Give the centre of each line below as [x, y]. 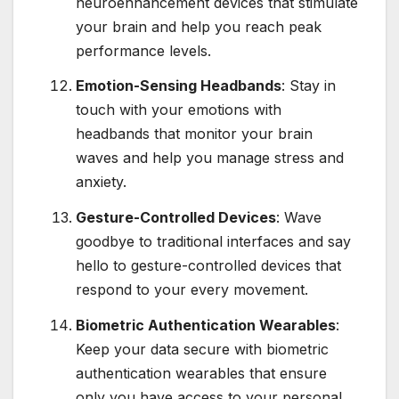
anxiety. [101, 182]
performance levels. [143, 50]
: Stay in [309, 86]
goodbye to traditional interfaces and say [213, 242]
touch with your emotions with [179, 110]
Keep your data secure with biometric [202, 350]
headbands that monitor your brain [194, 134]
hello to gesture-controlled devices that [208, 266]
